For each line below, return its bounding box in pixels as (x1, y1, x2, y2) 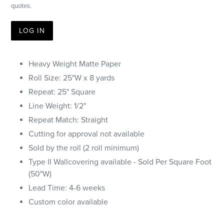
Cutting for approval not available (28, 129, 144, 139)
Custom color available (28, 197, 108, 207)
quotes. (11, 1, 31, 10)
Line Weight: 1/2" (28, 101, 86, 111)
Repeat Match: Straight (28, 115, 108, 125)
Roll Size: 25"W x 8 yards (28, 73, 114, 83)
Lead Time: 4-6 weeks (28, 183, 105, 193)
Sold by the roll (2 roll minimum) (28, 143, 139, 153)
